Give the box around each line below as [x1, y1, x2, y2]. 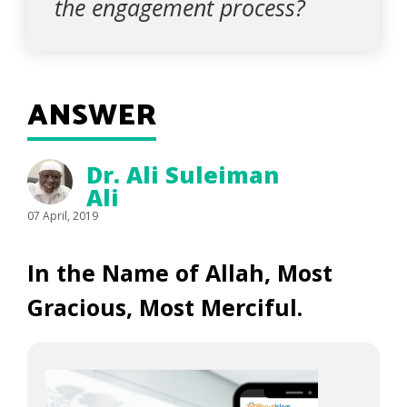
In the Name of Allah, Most [27, 257, 333, 288]
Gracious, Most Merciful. [27, 292, 309, 323]
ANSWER [27, 93, 156, 140]
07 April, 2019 [27, 208, 98, 223]
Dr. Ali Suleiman [86, 159, 279, 190]
